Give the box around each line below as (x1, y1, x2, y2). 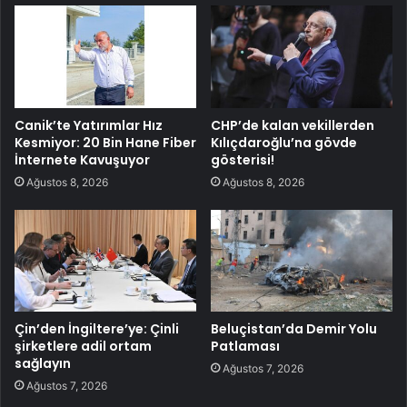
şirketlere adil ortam (15, 337, 152, 356)
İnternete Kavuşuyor (15, 150, 150, 169)
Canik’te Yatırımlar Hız (15, 115, 163, 134)
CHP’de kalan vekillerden (211, 115, 374, 134)
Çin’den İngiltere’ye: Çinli (15, 320, 179, 339)
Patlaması (211, 337, 280, 356)
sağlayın (15, 354, 71, 373)
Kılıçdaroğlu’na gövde (211, 133, 357, 152)
